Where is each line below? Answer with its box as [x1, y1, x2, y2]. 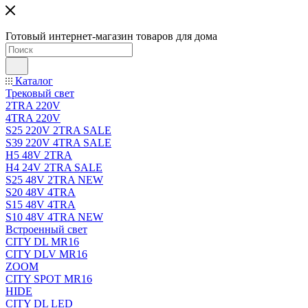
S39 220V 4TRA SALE [5, 137, 111, 148]
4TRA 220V [5, 112, 60, 124]
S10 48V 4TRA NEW [5, 211, 103, 223]
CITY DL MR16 [5, 236, 79, 247]
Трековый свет [5, 87, 74, 99]
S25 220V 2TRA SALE [5, 124, 111, 136]
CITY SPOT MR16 [5, 273, 92, 285]
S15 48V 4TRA [5, 199, 76, 210]
